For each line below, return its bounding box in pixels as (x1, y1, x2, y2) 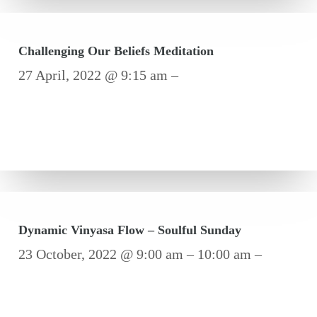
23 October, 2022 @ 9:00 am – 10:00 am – (18, 246, 262, 262)
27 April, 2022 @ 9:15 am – (18, 67, 178, 83)
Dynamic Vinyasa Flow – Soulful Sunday (18, 222, 241, 237)
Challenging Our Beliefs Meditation (18, 43, 214, 58)
